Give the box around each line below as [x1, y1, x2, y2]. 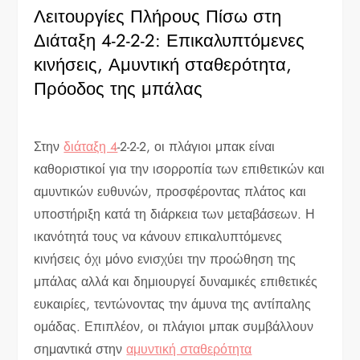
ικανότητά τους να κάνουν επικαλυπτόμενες [34, 227, 283, 246]
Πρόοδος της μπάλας [34, 75, 203, 101]
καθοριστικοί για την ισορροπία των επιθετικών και [34, 159, 325, 178]
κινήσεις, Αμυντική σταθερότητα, [34, 51, 292, 77]
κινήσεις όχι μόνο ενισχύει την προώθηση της [34, 249, 297, 268]
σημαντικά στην [34, 339, 127, 358]
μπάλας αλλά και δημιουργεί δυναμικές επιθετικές [34, 272, 318, 291]
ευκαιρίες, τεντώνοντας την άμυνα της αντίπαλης [34, 294, 312, 313]
